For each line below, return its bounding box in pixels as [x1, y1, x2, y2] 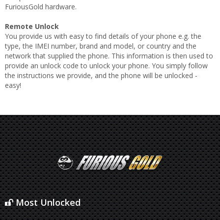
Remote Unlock [5, 22, 59, 31]
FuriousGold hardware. [5, 2, 77, 11]
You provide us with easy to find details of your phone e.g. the [5, 31, 201, 41]
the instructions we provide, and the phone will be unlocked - [5, 71, 197, 80]
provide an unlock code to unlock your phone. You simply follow [5, 61, 208, 70]
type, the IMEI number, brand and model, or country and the [5, 41, 196, 51]
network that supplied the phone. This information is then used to [5, 51, 213, 60]
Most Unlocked [13, 196, 81, 208]
